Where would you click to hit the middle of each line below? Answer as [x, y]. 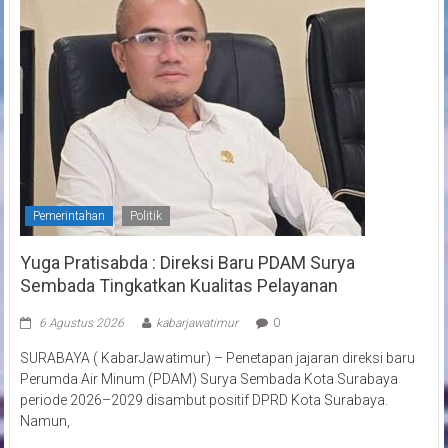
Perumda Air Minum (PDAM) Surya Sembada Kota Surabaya [208, 378]
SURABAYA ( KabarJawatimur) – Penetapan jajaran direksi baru [217, 357]
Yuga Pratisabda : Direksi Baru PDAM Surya [187, 262]
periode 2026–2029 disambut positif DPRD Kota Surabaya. [203, 399]
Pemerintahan [68, 215]
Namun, [44, 420]
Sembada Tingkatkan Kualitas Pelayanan [178, 285]
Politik [145, 215]
